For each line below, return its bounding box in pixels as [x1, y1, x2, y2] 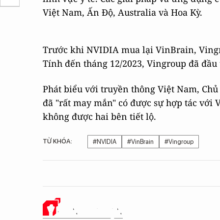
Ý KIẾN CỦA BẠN [48, 204, 123, 218]
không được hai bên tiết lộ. [43, 110, 156, 122]
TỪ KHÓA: [43, 137, 72, 145]
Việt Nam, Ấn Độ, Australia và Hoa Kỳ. [43, 6, 202, 18]
